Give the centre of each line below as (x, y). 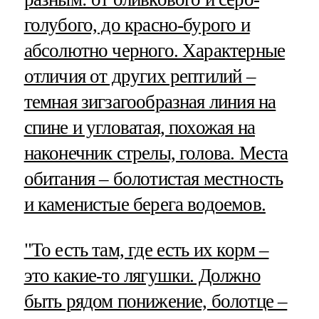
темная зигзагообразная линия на (150, 102)
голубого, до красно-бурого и (137, 25)
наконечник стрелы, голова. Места (156, 153)
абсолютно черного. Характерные (155, 51)
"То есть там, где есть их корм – (146, 250)
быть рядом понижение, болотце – (156, 301)
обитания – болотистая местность (153, 179)
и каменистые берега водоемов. (145, 205)
